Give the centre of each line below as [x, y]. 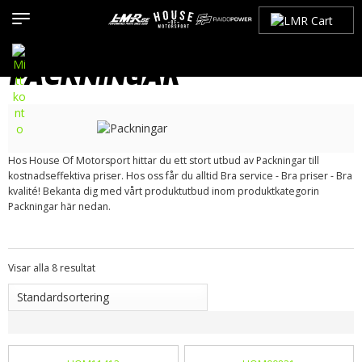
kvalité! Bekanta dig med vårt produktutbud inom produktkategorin [164, 191]
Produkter [72, 37]
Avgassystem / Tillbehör [80, 53]
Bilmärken [137, 37]
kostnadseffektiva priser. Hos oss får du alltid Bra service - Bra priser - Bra [180, 175]
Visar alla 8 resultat [52, 267]
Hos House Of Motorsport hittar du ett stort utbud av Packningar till [164, 160]
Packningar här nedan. [59, 206]
